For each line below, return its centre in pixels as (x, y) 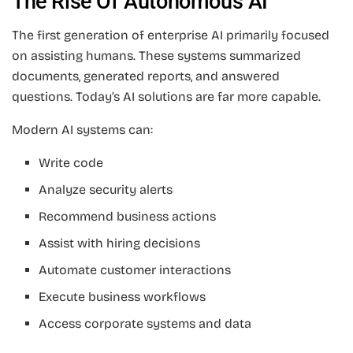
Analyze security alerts (106, 189)
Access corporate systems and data (145, 323)
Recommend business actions (128, 216)
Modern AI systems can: (82, 129)
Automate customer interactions (135, 269)
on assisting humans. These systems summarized (156, 55)
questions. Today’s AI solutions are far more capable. (166, 96)
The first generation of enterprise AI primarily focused (171, 35)
